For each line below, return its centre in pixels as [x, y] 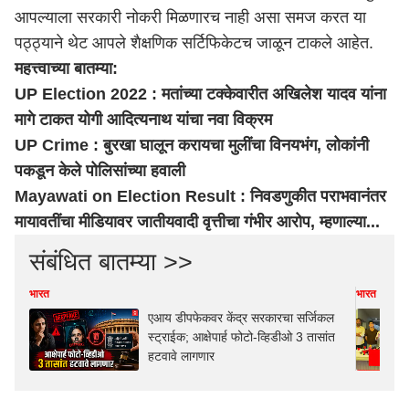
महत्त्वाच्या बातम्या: [68, 68]
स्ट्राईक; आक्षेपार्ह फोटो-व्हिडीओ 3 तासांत [241, 337]
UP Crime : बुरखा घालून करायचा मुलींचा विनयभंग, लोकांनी [192, 145]
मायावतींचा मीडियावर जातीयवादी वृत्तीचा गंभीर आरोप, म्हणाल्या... [197, 222]
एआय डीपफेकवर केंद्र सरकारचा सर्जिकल [241, 318]
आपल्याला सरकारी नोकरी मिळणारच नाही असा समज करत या [190, 17]
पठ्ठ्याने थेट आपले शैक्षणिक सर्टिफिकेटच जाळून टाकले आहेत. [196, 43]
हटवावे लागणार [181, 356]
